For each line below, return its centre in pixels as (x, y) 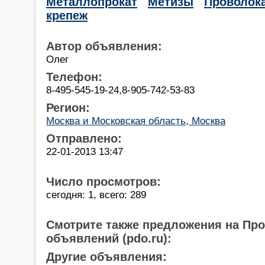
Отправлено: (84, 138)
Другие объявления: (106, 256)
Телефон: (74, 77)
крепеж (67, 15)
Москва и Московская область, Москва (136, 120)
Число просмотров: (104, 181)
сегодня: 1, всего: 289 (96, 194)
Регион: (68, 107)
